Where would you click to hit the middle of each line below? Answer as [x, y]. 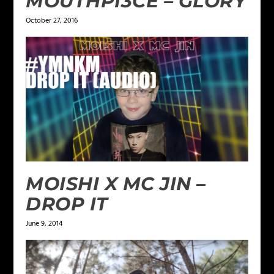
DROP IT [67, 204]
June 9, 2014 [44, 224]
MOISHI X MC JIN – [116, 183]
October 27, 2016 [52, 20]
